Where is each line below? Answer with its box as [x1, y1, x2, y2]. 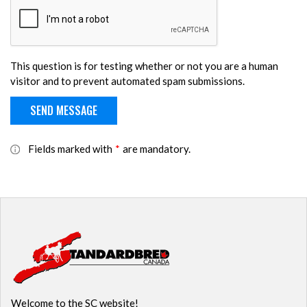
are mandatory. [122, 142, 191, 155]
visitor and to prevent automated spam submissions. [10, 75, 245, 88]
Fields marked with [27, 142, 112, 155]
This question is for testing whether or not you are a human [10, 60, 278, 73]
